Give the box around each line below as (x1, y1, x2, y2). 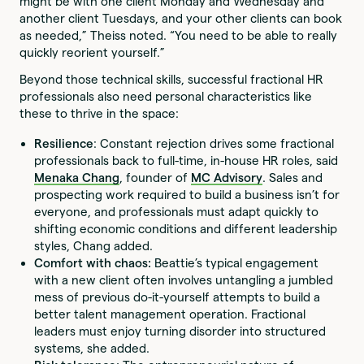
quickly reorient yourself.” (19, 45, 169, 60)
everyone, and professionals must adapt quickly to (34, 204, 319, 219)
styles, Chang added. (34, 238, 154, 253)
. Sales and (262, 170, 323, 184)
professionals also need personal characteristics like (19, 89, 313, 104)
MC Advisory (191, 170, 263, 184)
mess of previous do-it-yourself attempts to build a (34, 289, 321, 304)
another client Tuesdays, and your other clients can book (19, 11, 343, 26)
